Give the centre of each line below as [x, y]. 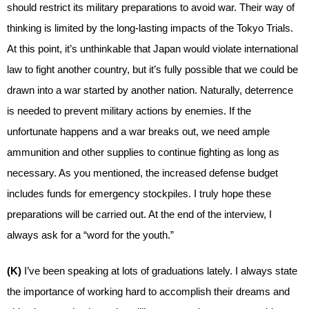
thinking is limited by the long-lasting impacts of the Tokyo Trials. [150, 28]
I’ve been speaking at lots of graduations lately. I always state [161, 271]
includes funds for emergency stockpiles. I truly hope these [139, 193]
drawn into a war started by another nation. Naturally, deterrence [150, 90]
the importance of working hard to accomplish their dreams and [148, 291]
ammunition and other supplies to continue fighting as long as [143, 152]
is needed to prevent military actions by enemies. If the [129, 110]
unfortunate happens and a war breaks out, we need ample [138, 131]
